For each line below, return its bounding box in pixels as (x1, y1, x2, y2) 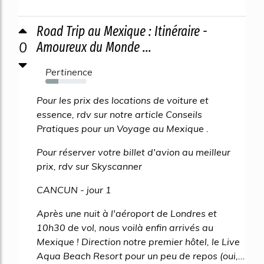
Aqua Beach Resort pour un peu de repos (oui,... (37, 249, 245, 262)
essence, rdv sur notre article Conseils (37, 108, 202, 120)
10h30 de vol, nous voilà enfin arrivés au (37, 221, 213, 233)
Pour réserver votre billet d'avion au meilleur (37, 146, 230, 158)
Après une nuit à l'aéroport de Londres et (37, 207, 217, 219)
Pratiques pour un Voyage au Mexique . (37, 122, 209, 134)
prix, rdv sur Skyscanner (37, 160, 142, 172)
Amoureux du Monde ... (37, 38, 151, 55)
